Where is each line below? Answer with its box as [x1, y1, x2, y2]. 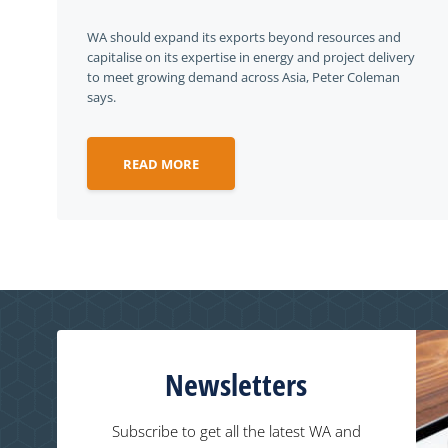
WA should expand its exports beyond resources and [87, 28, 401, 46]
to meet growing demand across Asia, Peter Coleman [87, 68, 400, 86]
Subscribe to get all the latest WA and [111, 421, 361, 441]
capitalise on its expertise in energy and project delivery [87, 48, 415, 66]
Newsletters [165, 364, 308, 405]
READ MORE [123, 155, 199, 173]
